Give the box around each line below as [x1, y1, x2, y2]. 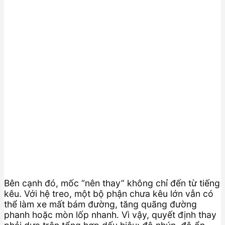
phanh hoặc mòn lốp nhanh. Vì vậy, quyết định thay [4, 209, 216, 220]
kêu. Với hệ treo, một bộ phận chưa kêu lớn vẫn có [4, 188, 213, 199]
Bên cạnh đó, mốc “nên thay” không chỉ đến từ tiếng [4, 177, 220, 188]
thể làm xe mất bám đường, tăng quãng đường [4, 198, 197, 209]
